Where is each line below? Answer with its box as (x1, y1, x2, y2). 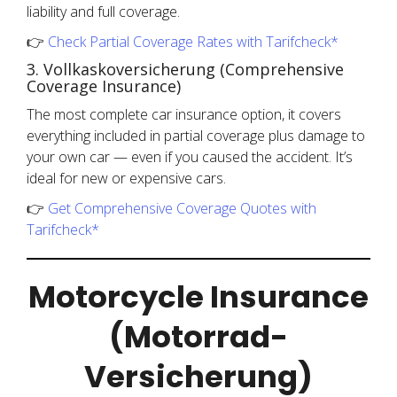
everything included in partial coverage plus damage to (27, 126, 365, 145)
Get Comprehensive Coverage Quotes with (48, 198, 316, 218)
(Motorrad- (109, 315, 288, 358)
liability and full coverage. (27, 2, 180, 21)
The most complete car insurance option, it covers (27, 105, 341, 124)
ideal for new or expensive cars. (27, 168, 226, 188)
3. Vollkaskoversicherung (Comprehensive (27, 58, 344, 80)
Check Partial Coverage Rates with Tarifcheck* (48, 32, 339, 51)
